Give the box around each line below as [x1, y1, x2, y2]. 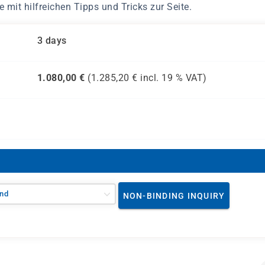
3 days [37, 35, 67, 46]
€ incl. [129, 72, 161, 83]
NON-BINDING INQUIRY [122, 190, 225, 201]
